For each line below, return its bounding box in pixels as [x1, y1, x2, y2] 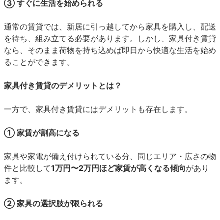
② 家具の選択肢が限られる [4, 198, 103, 208]
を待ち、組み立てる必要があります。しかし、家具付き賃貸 [4, 33, 216, 43]
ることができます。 [4, 57, 75, 67]
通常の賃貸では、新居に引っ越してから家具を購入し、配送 [4, 22, 216, 31]
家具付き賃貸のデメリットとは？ [4, 81, 122, 90]
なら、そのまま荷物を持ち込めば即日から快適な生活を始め [4, 45, 216, 55]
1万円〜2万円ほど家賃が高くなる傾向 [51, 163, 186, 173]
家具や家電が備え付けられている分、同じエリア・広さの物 [4, 151, 216, 161]
